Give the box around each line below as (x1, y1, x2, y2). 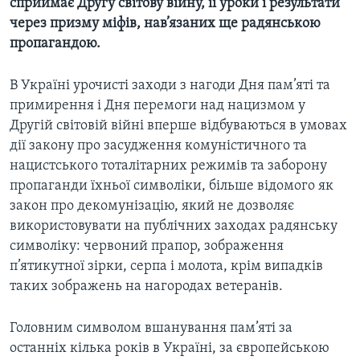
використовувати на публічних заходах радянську (10, 219, 337, 235)
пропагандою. (10, 36, 100, 52)
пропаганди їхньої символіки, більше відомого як (10, 178, 333, 194)
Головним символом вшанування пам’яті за (10, 321, 292, 337)
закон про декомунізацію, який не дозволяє (10, 198, 294, 215)
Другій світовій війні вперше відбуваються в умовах (10, 118, 347, 134)
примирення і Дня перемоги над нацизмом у (10, 98, 305, 114)
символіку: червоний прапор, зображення (10, 239, 284, 255)
